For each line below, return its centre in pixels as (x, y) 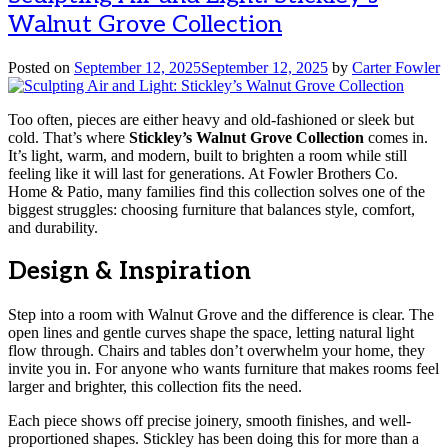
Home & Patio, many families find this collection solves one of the (216, 192)
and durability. (53, 228)
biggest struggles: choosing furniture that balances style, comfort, (211, 210)
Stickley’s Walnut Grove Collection (246, 138)
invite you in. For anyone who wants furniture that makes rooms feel (223, 369)
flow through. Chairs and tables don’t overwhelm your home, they (216, 351)
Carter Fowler (396, 68)
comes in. (396, 138)
